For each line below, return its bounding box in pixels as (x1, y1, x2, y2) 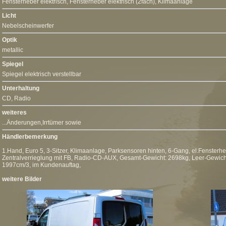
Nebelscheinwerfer (2, 22, 54, 29)
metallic (2, 46, 23, 53)
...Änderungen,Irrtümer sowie (2, 119, 81, 126)
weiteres (2, 109, 27, 116)
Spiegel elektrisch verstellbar (2, 71, 81, 78)
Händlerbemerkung (2, 133, 58, 140)
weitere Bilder (2, 176, 42, 183)
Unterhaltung (2, 85, 39, 92)
